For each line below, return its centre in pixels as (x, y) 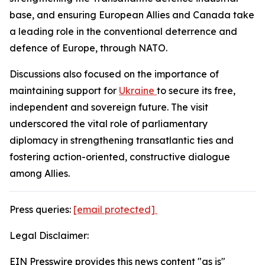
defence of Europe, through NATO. (88, 48)
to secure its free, (196, 91)
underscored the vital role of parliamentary (109, 124)
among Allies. (40, 173)
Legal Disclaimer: (49, 235)
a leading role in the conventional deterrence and (123, 31)
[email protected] (114, 209)
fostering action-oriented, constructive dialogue (120, 157)
